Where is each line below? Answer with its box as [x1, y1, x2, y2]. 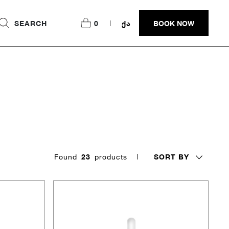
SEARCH [14, 18, 47, 28]
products [95, 152, 127, 161]
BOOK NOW [153, 18, 194, 28]
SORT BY [154, 152, 190, 161]
